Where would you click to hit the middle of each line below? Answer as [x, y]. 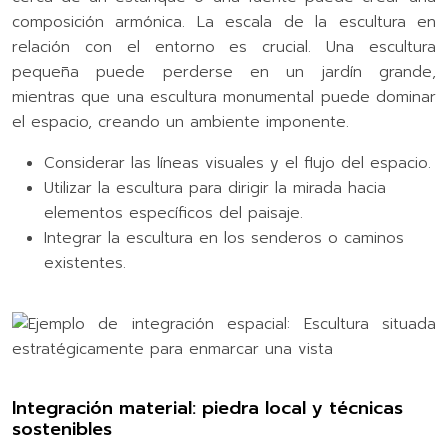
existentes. [85, 262]
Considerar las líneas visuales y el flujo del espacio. [237, 162]
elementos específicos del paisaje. [173, 212]
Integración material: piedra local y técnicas [207, 407]
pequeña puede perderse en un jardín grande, [224, 71]
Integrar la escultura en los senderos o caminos [224, 237]
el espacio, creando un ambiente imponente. [180, 121]
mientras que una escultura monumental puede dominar [224, 96]
